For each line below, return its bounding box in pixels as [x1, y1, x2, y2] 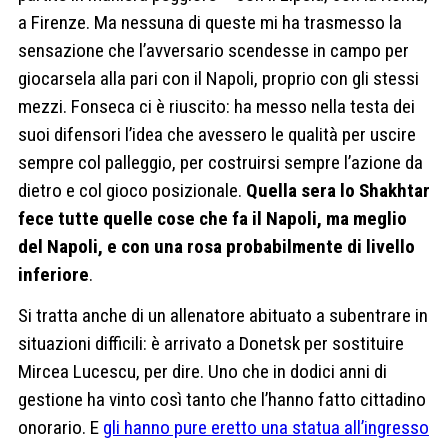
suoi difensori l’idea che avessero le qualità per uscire [18, 122, 416, 146]
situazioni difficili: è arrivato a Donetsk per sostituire [18, 332, 404, 356]
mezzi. [18, 94, 71, 118]
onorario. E [18, 416, 103, 440]
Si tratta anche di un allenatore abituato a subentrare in [18, 304, 428, 328]
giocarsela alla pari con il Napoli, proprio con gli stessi [18, 66, 419, 90]
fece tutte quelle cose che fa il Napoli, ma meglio [18, 206, 407, 230]
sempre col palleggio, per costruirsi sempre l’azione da [18, 150, 423, 174]
